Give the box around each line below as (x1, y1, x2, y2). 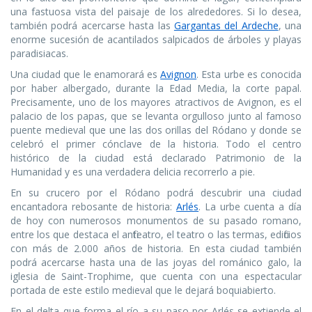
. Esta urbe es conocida (196, 68, 302, 81)
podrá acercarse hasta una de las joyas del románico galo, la (10, 256, 302, 270)
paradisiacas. (10, 47, 68, 61)
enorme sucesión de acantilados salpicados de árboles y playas (10, 33, 302, 47)
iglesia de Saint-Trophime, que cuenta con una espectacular (10, 270, 302, 283)
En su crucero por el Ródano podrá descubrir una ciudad (10, 186, 302, 200)
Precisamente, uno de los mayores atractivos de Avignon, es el (10, 95, 302, 109)
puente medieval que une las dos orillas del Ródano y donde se (10, 123, 302, 137)
